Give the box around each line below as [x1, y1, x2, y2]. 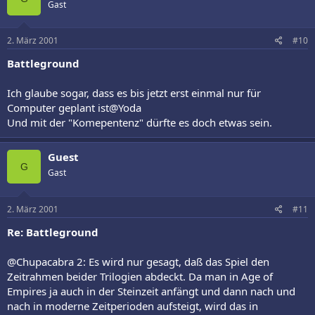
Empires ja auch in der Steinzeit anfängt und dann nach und [7, 283, 295, 298]
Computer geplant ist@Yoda [7, 101, 141, 115]
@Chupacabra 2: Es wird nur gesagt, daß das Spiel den [7, 254, 269, 269]
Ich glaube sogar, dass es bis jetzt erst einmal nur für [7, 86, 261, 100]
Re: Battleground [7, 224, 98, 239]
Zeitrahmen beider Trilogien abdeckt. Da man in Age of [7, 269, 273, 283]
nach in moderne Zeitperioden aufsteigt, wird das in [7, 298, 258, 313]
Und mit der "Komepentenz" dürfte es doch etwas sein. [7, 115, 272, 129]
